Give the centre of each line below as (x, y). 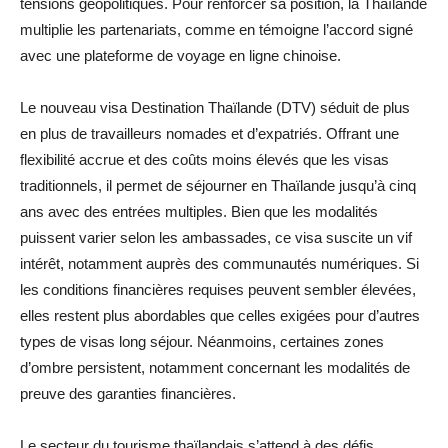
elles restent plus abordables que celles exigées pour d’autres (220, 315)
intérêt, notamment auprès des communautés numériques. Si (219, 263)
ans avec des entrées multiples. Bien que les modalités (199, 211)
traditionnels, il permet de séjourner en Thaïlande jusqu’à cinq (218, 185)
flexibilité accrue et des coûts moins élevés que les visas (204, 159)
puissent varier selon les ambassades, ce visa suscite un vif (216, 237)
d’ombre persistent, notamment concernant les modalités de (215, 367)
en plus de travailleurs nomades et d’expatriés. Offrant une (209, 133)
